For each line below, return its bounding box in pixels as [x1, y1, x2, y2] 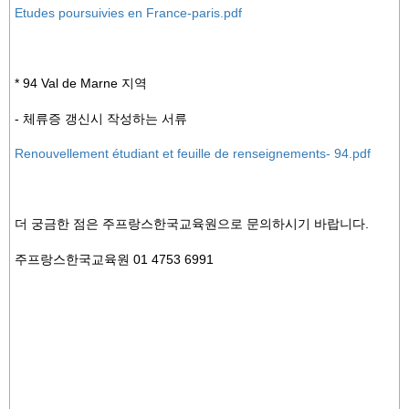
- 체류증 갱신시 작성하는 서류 [15, 110, 187, 126]
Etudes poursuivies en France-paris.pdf [15, 5, 242, 20]
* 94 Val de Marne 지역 [15, 76, 147, 90]
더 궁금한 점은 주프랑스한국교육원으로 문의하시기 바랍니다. [15, 216, 369, 231]
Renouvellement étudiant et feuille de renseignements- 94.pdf [15, 146, 371, 161]
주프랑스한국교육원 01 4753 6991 [15, 251, 214, 267]
